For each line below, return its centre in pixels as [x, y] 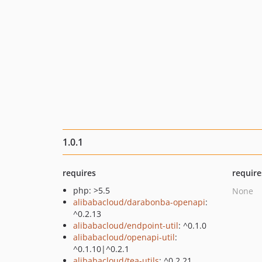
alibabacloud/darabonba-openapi [139, 202]
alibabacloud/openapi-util [124, 237]
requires [79, 173]
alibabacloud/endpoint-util [126, 225]
